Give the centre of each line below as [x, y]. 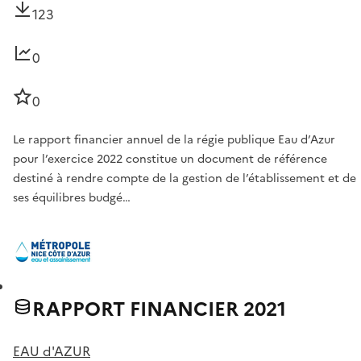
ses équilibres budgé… [72, 198]
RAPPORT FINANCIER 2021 [159, 310]
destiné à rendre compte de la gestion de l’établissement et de [185, 179]
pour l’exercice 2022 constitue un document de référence [170, 160]
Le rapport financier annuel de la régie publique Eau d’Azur [174, 140]
